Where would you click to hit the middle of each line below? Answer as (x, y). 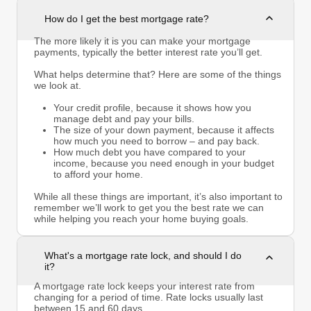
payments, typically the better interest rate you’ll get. (148, 52)
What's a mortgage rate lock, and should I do (143, 255)
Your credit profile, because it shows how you (152, 107)
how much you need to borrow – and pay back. (157, 141)
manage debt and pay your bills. (124, 118)
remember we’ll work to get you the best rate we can (149, 207)
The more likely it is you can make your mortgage (142, 41)
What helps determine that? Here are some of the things (158, 74)
